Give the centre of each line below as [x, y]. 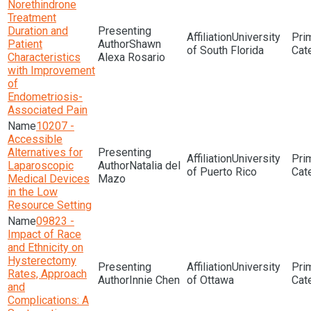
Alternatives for [45, 152]
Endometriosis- [45, 97]
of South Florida [225, 50]
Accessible [35, 139]
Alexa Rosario [132, 57]
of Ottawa [210, 280]
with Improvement [51, 70]
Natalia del [155, 166]
